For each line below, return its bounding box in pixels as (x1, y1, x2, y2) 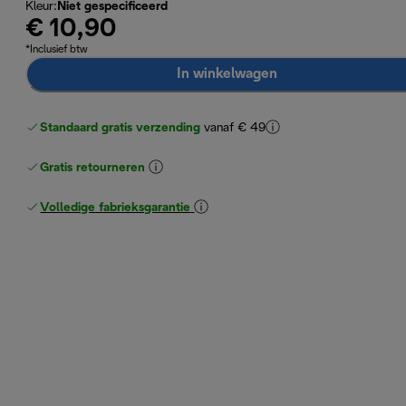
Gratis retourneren (40, 161, 146, 174)
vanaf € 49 (204, 121, 266, 134)
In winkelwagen (176, 67, 277, 81)
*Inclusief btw (25, 43, 89, 54)
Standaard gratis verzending (40, 121, 201, 134)
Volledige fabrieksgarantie (40, 201, 191, 214)
